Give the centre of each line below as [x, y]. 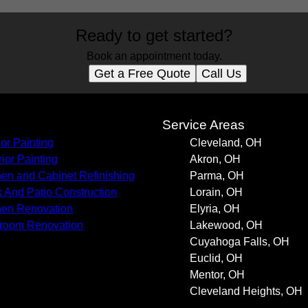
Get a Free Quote [142, 74]
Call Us [221, 74]
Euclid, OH [216, 258]
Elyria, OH [215, 209]
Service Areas [203, 125]
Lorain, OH [216, 192]
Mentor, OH [217, 275]
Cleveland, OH [226, 143]
